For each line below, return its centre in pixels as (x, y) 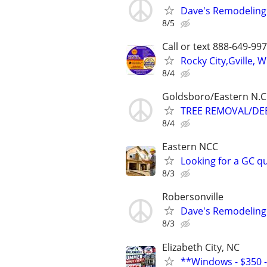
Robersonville (193, 197)
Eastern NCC (190, 147)
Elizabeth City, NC (201, 247)
